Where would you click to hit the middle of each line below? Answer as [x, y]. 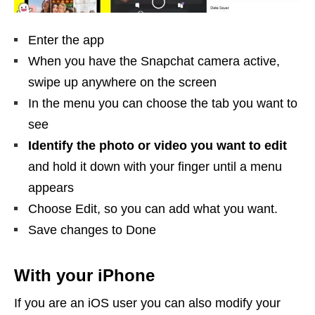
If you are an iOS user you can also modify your [147, 303]
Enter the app [66, 40]
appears [51, 187]
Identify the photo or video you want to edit [157, 145]
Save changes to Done [92, 230]
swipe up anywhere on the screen [122, 82]
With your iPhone [84, 275]
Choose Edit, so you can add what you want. [153, 208]
